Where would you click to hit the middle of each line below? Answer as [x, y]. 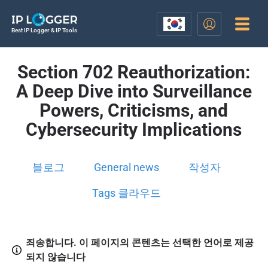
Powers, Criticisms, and [134, 110]
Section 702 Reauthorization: [134, 72]
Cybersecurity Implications [134, 130]
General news [126, 167]
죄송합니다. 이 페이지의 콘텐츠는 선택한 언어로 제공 [139, 243]
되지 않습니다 [55, 257]
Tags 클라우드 [126, 193]
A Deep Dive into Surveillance [134, 91]
